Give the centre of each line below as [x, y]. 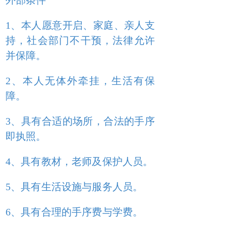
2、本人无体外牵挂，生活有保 [80, 81]
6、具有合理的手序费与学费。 [74, 212]
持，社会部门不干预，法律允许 [80, 40]
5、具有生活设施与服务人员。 [74, 187]
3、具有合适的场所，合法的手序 [80, 121]
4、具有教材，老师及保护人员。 [79, 161]
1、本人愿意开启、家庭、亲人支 [80, 25]
